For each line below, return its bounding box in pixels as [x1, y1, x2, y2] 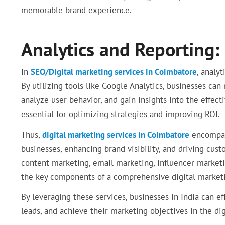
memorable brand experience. [21, 5, 132, 16]
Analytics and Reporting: [21, 37, 219, 61]
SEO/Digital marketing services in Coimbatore [31, 66, 197, 78]
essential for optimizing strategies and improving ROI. [21, 108, 220, 120]
